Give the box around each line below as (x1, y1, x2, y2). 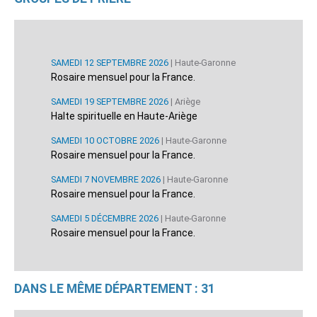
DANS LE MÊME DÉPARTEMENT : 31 (14, 281, 215, 296)
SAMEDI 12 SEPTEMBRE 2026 (51, 57, 168, 68)
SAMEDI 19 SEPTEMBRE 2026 (51, 96, 168, 107)
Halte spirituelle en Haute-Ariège (51, 110, 197, 122)
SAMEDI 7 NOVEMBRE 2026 (51, 173, 161, 185)
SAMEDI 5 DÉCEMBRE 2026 (51, 212, 158, 224)
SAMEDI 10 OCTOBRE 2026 (51, 134, 159, 146)
